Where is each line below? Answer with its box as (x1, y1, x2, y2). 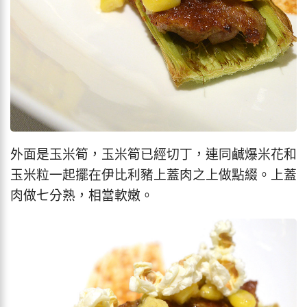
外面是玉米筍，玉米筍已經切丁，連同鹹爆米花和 (10, 147, 297, 162)
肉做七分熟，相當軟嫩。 (10, 188, 153, 204)
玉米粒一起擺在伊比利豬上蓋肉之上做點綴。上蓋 (10, 167, 297, 183)
